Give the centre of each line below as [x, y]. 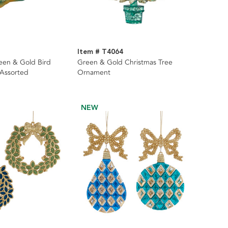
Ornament [94, 73]
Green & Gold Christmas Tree [125, 63]
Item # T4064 [101, 52]
